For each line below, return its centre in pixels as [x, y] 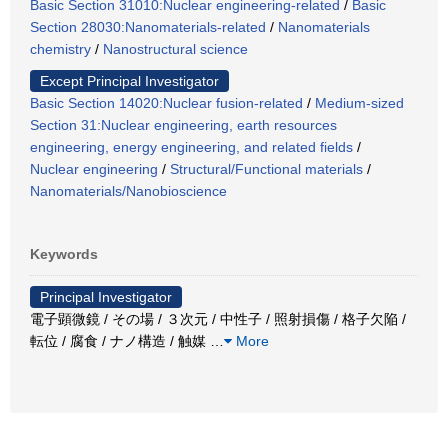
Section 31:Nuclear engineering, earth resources [183, 125]
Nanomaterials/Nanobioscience [128, 191]
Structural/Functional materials [266, 169]
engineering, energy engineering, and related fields [191, 147]
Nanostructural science [175, 49]
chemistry [60, 49]
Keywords [64, 254]
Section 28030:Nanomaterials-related [148, 27]
